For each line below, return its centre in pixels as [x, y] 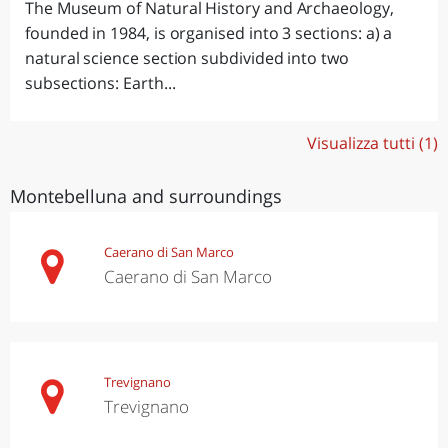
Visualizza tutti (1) [372, 142]
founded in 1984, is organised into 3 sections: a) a [209, 32]
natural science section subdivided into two [187, 57]
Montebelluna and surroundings [146, 195]
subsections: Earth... [100, 82]
